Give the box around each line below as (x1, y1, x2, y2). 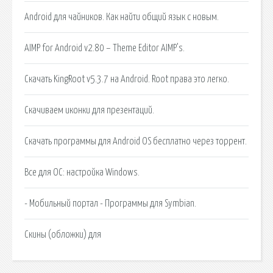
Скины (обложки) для (24, 229, 101, 239)
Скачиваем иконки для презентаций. (24, 105, 154, 115)
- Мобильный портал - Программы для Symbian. (24, 198, 196, 208)
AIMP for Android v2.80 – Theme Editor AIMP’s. (24, 43, 185, 53)
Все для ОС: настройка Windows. (24, 167, 140, 177)
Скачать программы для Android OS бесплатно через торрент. (24, 136, 247, 146)
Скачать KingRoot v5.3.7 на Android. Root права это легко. (24, 74, 229, 84)
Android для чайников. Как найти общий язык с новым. (24, 12, 219, 22)
